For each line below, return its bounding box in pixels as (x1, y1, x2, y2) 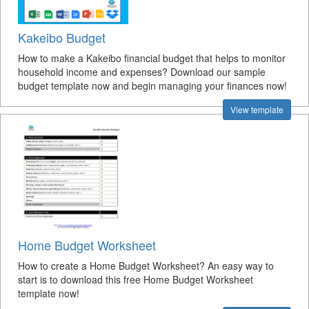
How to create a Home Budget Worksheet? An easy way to (18, 259, 274, 272)
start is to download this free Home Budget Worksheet (18, 272, 253, 286)
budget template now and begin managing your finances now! (18, 79, 287, 92)
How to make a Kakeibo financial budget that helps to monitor (18, 51, 286, 65)
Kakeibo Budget (18, 28, 106, 46)
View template (230, 103, 283, 115)
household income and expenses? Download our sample (18, 65, 266, 79)
